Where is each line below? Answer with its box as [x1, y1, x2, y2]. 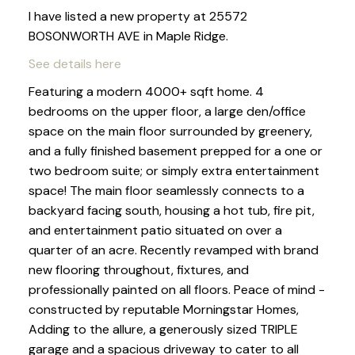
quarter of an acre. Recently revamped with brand [28, 242, 319, 259]
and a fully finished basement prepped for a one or [28, 143, 323, 160]
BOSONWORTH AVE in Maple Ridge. [28, 28, 228, 45]
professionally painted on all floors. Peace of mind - [28, 281, 325, 299]
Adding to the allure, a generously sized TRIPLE [28, 321, 298, 338]
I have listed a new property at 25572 [28, 8, 247, 25]
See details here [28, 55, 121, 73]
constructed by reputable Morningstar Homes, [28, 301, 299, 319]
